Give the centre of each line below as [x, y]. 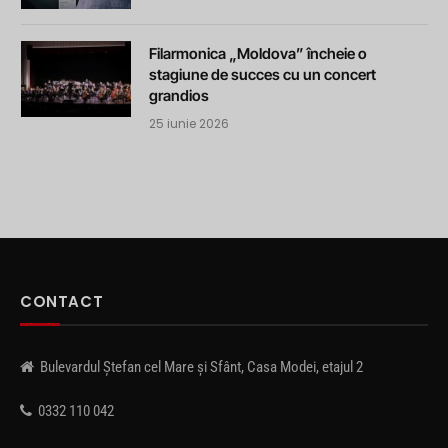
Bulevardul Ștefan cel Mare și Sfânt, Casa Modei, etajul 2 [198, 366]
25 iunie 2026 [189, 123]
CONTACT [62, 301]
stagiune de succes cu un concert [262, 74]
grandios [179, 95]
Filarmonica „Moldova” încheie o [258, 53]
